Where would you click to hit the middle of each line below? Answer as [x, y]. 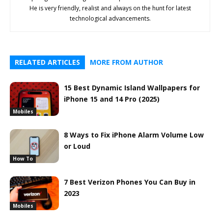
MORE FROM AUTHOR [126, 62]
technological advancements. [110, 18]
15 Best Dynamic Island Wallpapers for [132, 88]
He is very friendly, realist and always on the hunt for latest [110, 8]
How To [23, 158]
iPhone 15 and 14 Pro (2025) [112, 99]
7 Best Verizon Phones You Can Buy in [130, 182]
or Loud [77, 146]
